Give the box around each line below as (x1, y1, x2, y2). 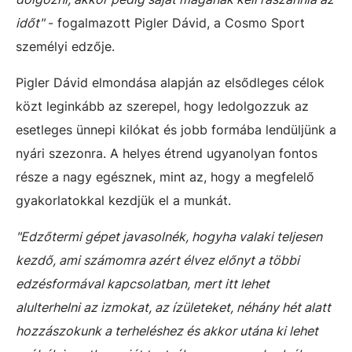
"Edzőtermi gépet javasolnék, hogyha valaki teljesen (16, 229, 322, 244)
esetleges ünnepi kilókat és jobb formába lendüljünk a (16, 122, 336, 137)
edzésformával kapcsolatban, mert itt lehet (16, 276, 269, 291)
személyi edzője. (16, 38, 115, 54)
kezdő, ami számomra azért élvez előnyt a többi (16, 252, 299, 268)
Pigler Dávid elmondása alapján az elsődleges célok (16, 75, 324, 90)
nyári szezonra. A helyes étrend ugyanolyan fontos (16, 145, 317, 161)
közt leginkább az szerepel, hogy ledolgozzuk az (16, 98, 309, 114)
